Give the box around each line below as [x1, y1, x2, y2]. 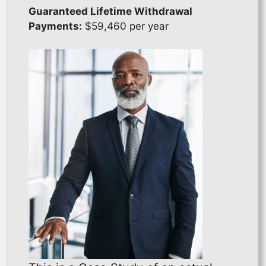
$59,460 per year [82, 20, 169, 33]
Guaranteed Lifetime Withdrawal [28, 5, 192, 18]
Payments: [28, 20, 82, 33]
